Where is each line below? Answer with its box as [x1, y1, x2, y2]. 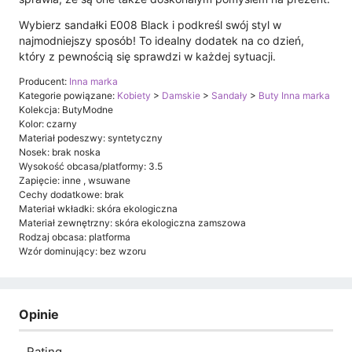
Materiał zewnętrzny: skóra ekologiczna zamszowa [19, 216, 246, 229]
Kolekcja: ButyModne [19, 103, 113, 115]
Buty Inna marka [258, 89, 330, 101]
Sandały [211, 89, 247, 101]
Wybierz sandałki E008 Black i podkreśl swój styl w [19, 17, 281, 31]
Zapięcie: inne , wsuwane [19, 174, 130, 186]
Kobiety [117, 89, 151, 101]
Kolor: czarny [19, 117, 77, 130]
